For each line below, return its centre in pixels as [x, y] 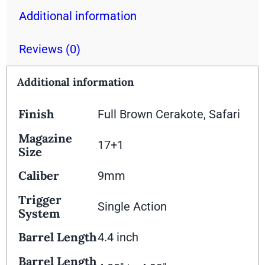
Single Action [132, 207]
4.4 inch [118, 237]
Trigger [40, 200]
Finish [36, 114]
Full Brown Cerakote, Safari [169, 114]
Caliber [39, 176]
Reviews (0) [50, 49]
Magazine [46, 138]
